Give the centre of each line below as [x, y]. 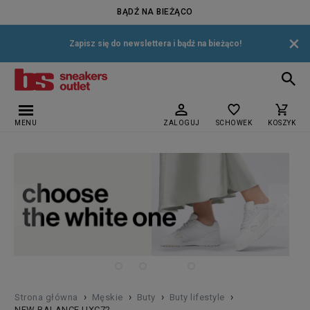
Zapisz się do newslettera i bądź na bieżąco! [155, 44]
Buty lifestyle [197, 298]
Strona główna [46, 298]
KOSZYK [282, 123]
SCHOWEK [234, 123]
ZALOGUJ [182, 123]
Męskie [107, 298]
